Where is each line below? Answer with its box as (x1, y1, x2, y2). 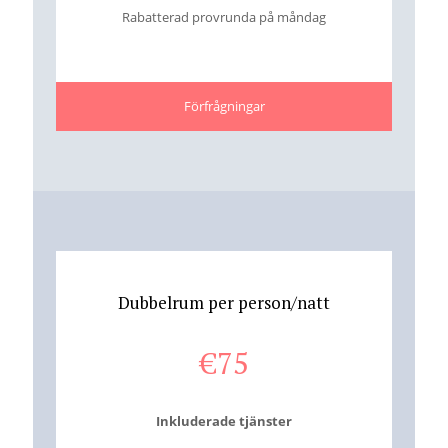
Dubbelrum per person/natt (118, 290, 330, 314)
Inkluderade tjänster (156, 411, 292, 430)
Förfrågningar (183, 96, 265, 115)
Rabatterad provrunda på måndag (122, 7, 326, 26)
